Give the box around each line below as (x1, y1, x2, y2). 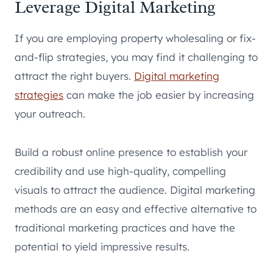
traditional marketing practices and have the (15, 221, 235, 234)
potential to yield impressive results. (15, 239, 190, 253)
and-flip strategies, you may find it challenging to (15, 50, 258, 63)
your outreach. (15, 107, 85, 120)
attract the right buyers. (15, 69, 134, 82)
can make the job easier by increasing (63, 88, 254, 101)
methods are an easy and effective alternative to (15, 202, 257, 215)
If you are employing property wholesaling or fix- (15, 31, 256, 44)
